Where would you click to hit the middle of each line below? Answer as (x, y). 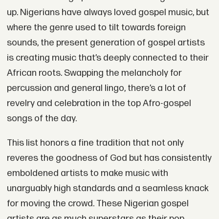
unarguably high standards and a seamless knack (108, 188)
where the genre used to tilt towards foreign (96, 27)
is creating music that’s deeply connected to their (108, 58)
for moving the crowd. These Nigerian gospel (98, 203)
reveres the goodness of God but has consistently (109, 158)
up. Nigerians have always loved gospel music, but (108, 12)
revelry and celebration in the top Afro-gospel (99, 103)
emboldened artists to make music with (87, 173)
